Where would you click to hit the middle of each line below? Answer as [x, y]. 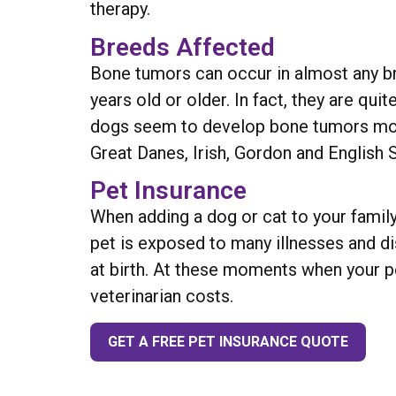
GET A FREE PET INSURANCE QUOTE [228, 341]
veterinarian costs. [162, 297]
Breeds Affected [183, 47]
